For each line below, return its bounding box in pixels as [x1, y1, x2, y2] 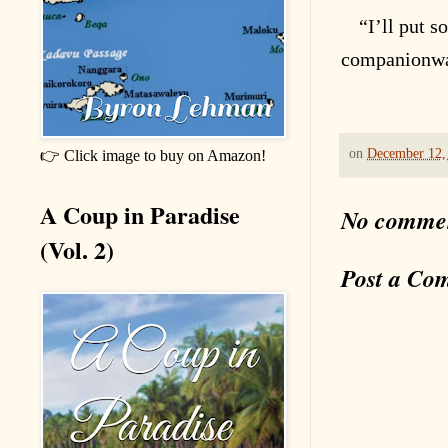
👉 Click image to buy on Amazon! [40, 147, 266, 165]
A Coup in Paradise [40, 197, 240, 233]
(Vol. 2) [40, 232, 114, 268]
